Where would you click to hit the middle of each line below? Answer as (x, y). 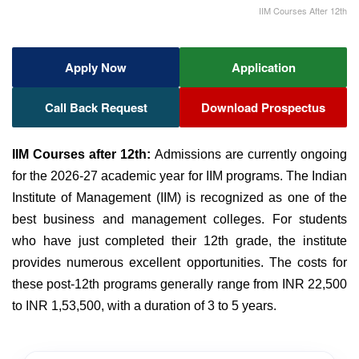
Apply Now (96, 67)
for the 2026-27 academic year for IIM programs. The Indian (179, 175)
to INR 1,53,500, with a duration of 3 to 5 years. (144, 305)
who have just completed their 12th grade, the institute (179, 240)
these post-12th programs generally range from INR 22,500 (179, 284)
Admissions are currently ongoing (249, 154)
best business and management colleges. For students (179, 219)
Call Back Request (96, 107)
